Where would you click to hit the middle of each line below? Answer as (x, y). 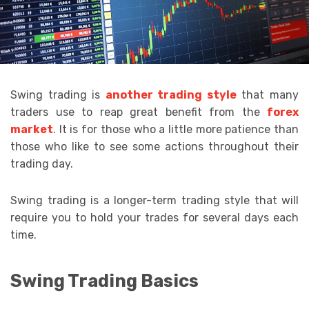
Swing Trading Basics (104, 281)
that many (268, 94)
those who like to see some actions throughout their (154, 146)
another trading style (171, 94)
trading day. (42, 163)
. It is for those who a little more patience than (176, 129)
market (32, 129)
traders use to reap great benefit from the (139, 112)
